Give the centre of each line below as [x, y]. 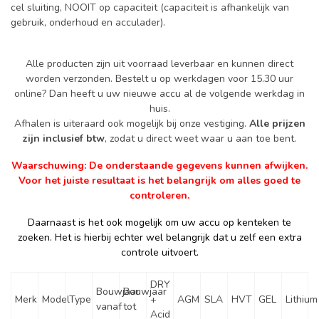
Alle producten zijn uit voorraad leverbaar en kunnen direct [159, 64]
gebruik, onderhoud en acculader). [88, 22]
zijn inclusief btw [64, 139]
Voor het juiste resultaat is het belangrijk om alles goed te [159, 181]
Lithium [302, 299]
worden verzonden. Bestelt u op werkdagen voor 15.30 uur [159, 79]
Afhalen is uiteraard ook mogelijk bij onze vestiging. [131, 124]
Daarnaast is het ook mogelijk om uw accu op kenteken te [159, 222]
